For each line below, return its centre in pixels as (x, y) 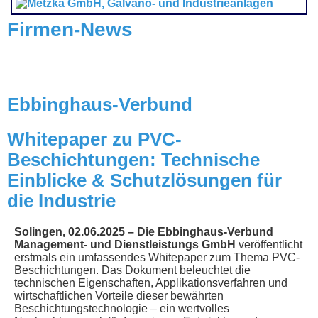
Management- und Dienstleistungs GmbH (125, 244)
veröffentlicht (269, 244)
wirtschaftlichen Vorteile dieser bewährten (119, 295)
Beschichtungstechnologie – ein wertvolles (122, 308)
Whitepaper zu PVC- (94, 139)
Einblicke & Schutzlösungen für (144, 180)
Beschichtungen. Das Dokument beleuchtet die (132, 270)
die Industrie (61, 201)
